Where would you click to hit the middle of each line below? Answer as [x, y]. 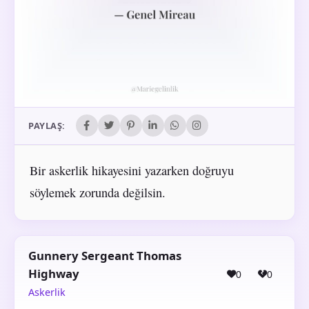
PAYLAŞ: [47, 126]
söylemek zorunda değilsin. [97, 192]
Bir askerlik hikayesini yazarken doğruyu [131, 170]
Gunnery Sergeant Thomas [105, 256]
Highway [54, 274]
